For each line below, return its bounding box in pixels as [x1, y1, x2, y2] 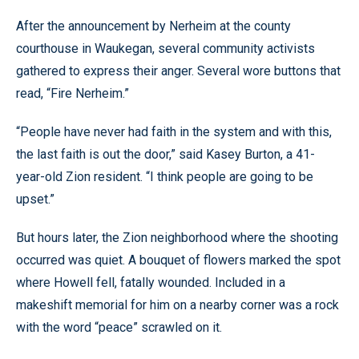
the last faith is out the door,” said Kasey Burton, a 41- [16, 147, 315, 162]
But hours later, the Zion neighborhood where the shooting [16, 230, 338, 245]
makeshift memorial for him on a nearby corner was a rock [16, 297, 339, 313]
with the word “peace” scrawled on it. [16, 320, 222, 335]
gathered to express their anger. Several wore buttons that [16, 63, 341, 79]
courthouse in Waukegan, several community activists [16, 41, 315, 56]
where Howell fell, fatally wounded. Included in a [16, 275, 285, 290]
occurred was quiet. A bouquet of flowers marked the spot [16, 252, 341, 268]
